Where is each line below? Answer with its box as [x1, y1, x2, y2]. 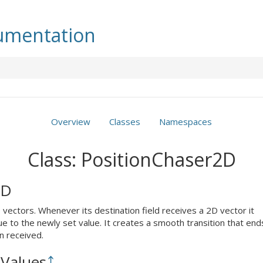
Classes [109, 115, 140, 127]
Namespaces [159, 115, 212, 127]
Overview [51, 115, 90, 127]
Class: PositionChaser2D [27, 146, 236, 172]
